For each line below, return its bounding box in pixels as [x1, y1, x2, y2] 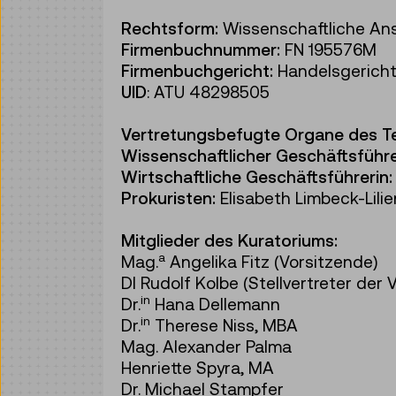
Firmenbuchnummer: [121, 40, 280, 59]
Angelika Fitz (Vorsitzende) [165, 252, 377, 271]
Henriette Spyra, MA [121, 358, 274, 377]
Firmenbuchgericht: [121, 61, 273, 80]
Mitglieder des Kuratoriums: [121, 231, 338, 250]
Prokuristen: [121, 188, 216, 208]
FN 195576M [280, 40, 377, 59]
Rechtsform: [121, 19, 218, 38]
